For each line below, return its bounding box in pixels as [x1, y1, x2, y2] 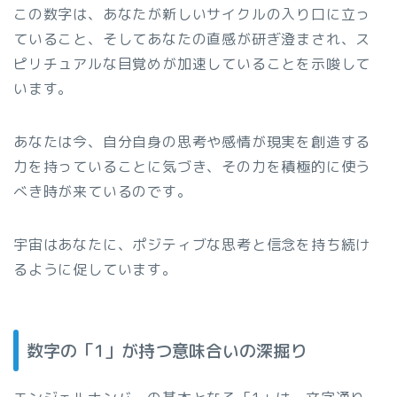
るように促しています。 [13, 260, 177, 279]
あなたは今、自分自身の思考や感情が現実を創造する [13, 132, 371, 152]
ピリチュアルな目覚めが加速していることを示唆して [13, 54, 371, 74]
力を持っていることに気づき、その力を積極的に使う [13, 157, 371, 176]
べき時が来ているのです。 [13, 182, 192, 201]
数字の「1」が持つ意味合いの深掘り [27, 339, 307, 363]
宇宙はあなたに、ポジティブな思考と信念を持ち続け [13, 235, 371, 254]
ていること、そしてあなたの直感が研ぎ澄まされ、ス [13, 29, 371, 49]
